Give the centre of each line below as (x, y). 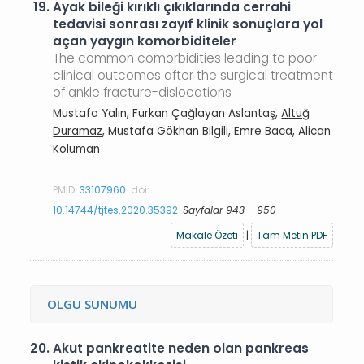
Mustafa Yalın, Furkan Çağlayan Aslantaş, (167, 113)
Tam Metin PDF (292, 235)
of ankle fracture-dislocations (143, 92)
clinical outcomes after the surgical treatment (193, 75)
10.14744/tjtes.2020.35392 (116, 210)
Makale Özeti (208, 235)
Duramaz (78, 131)
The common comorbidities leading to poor (185, 58)
